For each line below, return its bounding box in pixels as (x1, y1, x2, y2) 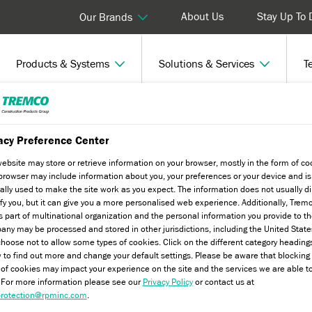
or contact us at (192, 277, 254, 287)
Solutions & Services (159, 58, 254, 70)
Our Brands (79, 11, 132, 23)
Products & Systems (16, 58, 109, 70)
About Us (181, 11, 224, 22)
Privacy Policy (142, 277, 193, 287)
